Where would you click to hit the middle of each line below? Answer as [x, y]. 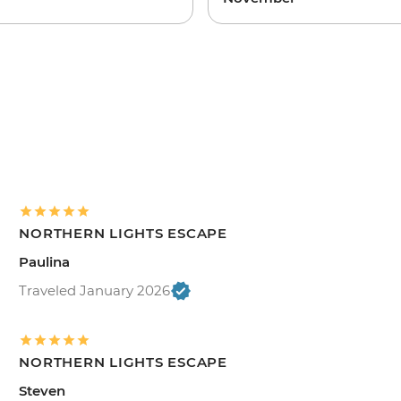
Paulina [45, 261]
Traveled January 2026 [95, 290]
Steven [43, 390]
